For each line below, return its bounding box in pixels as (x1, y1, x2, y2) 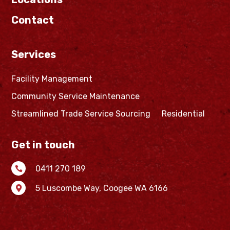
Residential (162, 109, 205, 119)
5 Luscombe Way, (35, 183, 104, 193)
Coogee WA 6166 (103, 183, 168, 193)
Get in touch (11, 139, 75, 151)
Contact (11, 14, 54, 27)
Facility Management (11, 74, 93, 84)
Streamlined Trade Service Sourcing (11, 109, 151, 119)
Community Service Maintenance (11, 91, 140, 102)
